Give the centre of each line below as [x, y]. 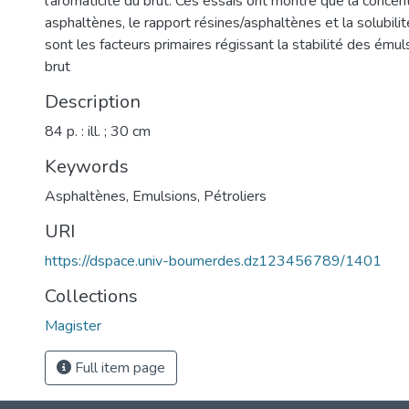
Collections [91, 296]
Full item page [118, 368]
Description [93, 102]
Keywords [87, 167]
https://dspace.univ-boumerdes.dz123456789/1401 [213, 261]
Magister [73, 326]
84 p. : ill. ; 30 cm [98, 131]
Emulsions [165, 196]
